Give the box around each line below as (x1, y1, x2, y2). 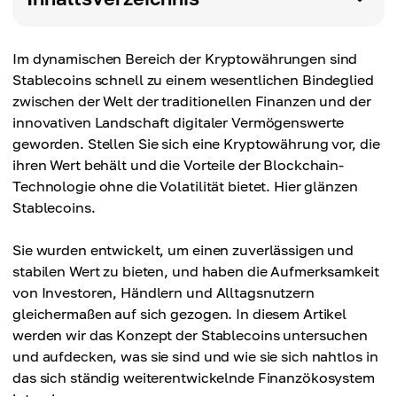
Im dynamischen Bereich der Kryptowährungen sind (12, 50, 358, 67)
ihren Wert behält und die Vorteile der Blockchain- (12, 156, 345, 174)
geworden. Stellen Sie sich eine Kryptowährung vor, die (12, 135, 380, 152)
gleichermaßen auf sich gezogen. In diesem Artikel (12, 305, 347, 323)
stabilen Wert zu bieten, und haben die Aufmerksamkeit (12, 262, 379, 280)
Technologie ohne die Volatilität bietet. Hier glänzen (12, 177, 358, 195)
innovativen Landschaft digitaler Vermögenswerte (12, 113, 345, 131)
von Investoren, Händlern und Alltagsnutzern (12, 284, 315, 301)
